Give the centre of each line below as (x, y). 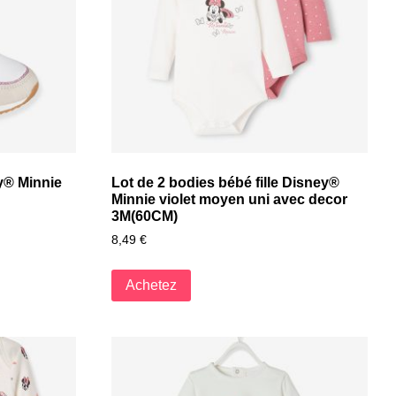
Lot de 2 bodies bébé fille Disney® (225, 183)
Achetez (151, 285)
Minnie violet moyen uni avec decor (229, 200)
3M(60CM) (145, 217)
